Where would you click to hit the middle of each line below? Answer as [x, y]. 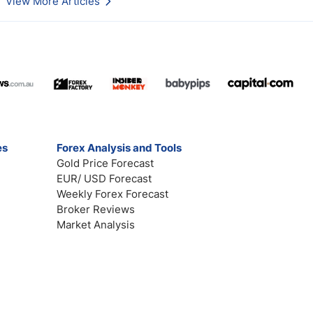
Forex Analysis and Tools [119, 148]
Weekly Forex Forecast [113, 194]
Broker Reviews [96, 209]
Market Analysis [96, 225]
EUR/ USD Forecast [104, 179]
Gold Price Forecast [105, 163]
